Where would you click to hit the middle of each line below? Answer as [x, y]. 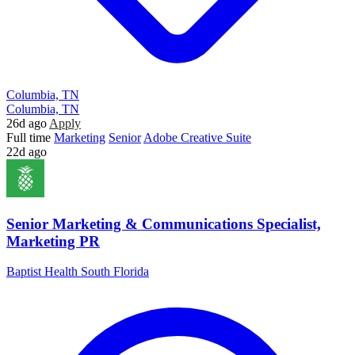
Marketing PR [53, 241]
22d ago [27, 152]
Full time [29, 137]
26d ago [27, 123]
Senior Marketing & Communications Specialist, [164, 223]
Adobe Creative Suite [197, 137]
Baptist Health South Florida [78, 272]
